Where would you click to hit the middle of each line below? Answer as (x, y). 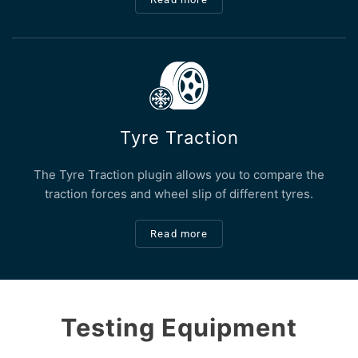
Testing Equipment (179, 328)
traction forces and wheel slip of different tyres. (179, 194)
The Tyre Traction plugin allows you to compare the (179, 175)
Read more (179, 234)
